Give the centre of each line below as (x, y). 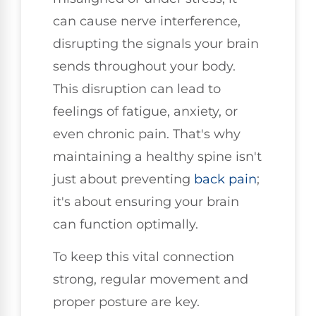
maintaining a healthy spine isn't (157, 156)
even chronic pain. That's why (147, 134)
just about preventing (123, 179)
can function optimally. (126, 224)
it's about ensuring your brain (146, 201)
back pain (225, 179)
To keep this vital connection (144, 257)
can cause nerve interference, (147, 21)
